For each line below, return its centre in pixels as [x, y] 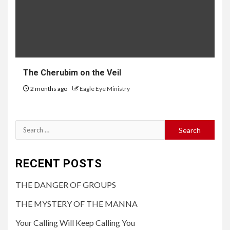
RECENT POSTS [59, 164]
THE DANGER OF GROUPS [66, 185]
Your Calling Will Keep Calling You [75, 223]
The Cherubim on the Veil [72, 73]
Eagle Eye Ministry [105, 89]
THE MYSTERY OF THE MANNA [76, 204]
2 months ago [49, 89]
